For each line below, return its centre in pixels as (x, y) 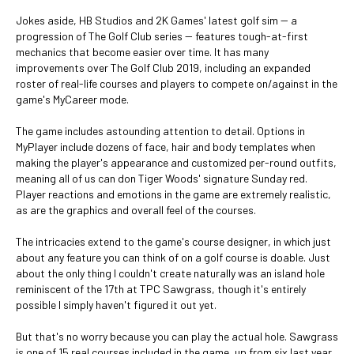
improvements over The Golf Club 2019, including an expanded (163, 68)
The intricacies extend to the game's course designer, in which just (173, 241)
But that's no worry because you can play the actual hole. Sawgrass (177, 336)
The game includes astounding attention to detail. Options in (160, 131)
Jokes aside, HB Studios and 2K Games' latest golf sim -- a (156, 20)
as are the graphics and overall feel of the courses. (136, 210)
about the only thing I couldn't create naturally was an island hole (170, 273)
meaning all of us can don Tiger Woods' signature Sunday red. (162, 178)
